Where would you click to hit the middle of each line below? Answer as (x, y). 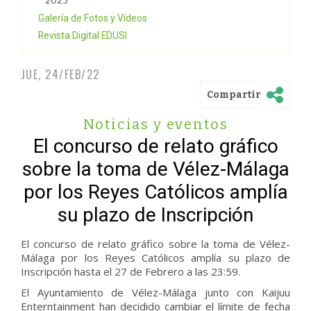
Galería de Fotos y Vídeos (93, 18)
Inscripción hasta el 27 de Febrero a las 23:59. (132, 271)
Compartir (234, 94)
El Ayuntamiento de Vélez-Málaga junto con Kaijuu (155, 292)
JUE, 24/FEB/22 (60, 74)
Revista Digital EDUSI (83, 35)
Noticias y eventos (155, 124)
